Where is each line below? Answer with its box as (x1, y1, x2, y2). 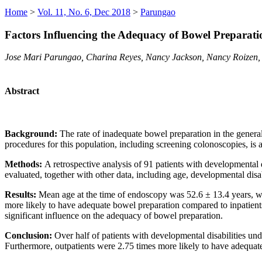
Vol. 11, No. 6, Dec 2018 (37, 6, 130, 17)
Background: (5, 128, 60, 139)
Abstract (5, 85, 39, 96)
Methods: (5, 158, 44, 169)
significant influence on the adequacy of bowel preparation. (5, 210, 223, 220)
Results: (5, 189, 39, 199)
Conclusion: (5, 230, 54, 240)
